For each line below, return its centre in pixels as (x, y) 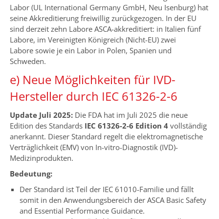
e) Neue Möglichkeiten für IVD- (93, 79)
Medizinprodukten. (42, 158)
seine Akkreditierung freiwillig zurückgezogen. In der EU (103, 18)
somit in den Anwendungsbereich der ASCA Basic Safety (113, 200)
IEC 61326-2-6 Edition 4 (126, 125)
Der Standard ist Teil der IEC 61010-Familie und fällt (107, 189)
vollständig (187, 125)
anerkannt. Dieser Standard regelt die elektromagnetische (106, 136)
